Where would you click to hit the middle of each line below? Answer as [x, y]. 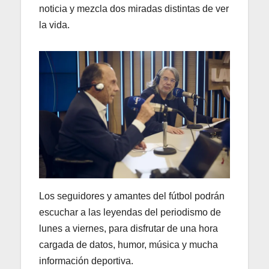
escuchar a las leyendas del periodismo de [130, 212]
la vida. [54, 25]
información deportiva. [86, 261]
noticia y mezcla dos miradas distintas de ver [134, 8]
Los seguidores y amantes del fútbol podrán [132, 196]
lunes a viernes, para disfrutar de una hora [128, 228]
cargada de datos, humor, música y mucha [128, 244]
